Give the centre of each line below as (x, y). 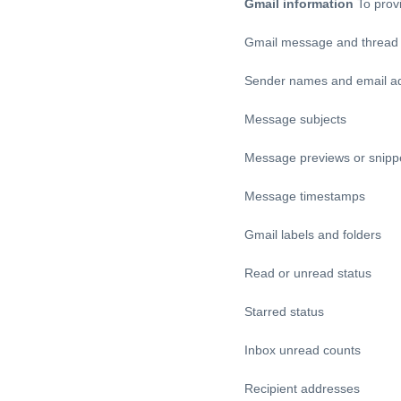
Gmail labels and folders (313, 235)
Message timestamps (305, 196)
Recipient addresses (302, 389)
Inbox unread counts (303, 350)
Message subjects (295, 119)
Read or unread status (308, 273)
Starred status (284, 312)
